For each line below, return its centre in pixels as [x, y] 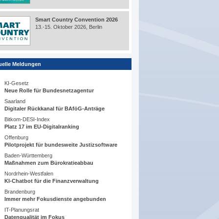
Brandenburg [20, 192]
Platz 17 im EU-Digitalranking [42, 127]
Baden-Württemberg [29, 156]
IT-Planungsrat [22, 210]
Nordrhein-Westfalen [29, 174]
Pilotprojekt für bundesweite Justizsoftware [61, 145]
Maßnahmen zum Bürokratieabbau [49, 163]
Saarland [15, 101]
